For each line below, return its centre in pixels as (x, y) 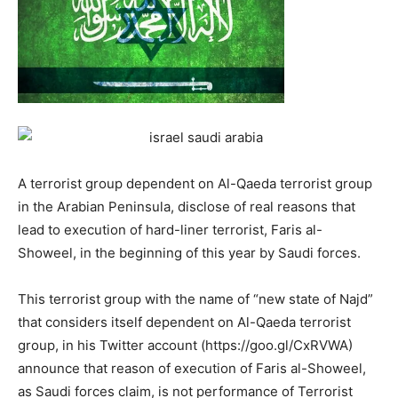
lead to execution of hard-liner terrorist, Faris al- (170, 230)
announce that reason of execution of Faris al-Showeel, (192, 368)
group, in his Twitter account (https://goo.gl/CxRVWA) (185, 345)
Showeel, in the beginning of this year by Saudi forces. (189, 253)
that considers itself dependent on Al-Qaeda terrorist (184, 322)
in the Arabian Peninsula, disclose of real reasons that (187, 207)
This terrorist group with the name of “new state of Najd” (195, 299)
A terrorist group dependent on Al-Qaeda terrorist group (195, 183)
